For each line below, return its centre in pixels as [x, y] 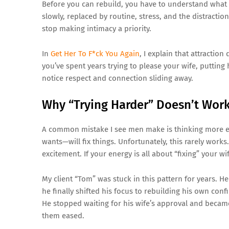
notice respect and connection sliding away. [118, 78]
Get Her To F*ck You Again [95, 54]
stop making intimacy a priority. [97, 29]
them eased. [63, 216]
